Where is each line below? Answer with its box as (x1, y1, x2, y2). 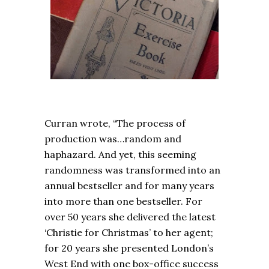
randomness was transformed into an (44, 164, 220, 177)
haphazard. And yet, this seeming (44, 148, 196, 161)
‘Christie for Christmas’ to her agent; (44, 226, 213, 239)
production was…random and (44, 133, 181, 145)
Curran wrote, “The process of (44, 117, 186, 130)
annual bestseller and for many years (44, 180, 214, 192)
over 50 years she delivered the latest (44, 211, 216, 223)
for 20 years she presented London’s (44, 242, 214, 255)
